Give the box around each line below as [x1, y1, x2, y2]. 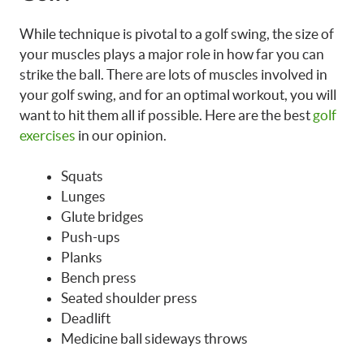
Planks [61, 249, 102, 265]
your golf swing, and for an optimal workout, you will [19, 86, 336, 102]
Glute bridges [61, 209, 144, 224]
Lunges [61, 188, 106, 204]
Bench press [61, 270, 136, 285]
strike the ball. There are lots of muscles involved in [19, 66, 327, 82]
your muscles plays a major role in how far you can [19, 45, 324, 62]
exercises [19, 127, 76, 143]
